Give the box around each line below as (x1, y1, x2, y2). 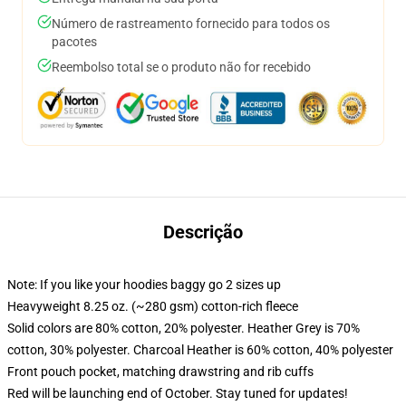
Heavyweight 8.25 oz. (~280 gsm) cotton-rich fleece (7, 299, 298, 314)
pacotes (52, 34, 97, 49)
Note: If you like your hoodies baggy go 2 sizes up (7, 277, 281, 292)
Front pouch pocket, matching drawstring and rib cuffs (7, 364, 314, 379)
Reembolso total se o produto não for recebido (52, 60, 311, 74)
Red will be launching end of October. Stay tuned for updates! (7, 386, 348, 401)
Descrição (163, 221, 243, 243)
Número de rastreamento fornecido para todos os (52, 16, 330, 31)
